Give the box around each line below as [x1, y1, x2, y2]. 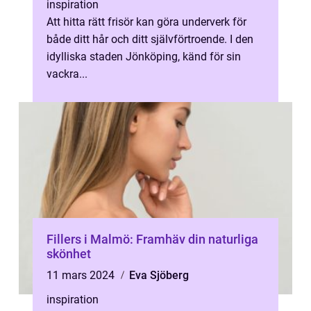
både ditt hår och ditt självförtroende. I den [47, 33, 253, 46]
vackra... [47, 67, 87, 81]
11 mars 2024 [47, 269, 117, 282]
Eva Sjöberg [129, 269, 189, 282]
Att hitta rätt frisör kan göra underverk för [47, 15, 246, 28]
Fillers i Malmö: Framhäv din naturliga [47, 232, 258, 246]
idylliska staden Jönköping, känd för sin [47, 50, 241, 63]
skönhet [47, 246, 91, 261]
